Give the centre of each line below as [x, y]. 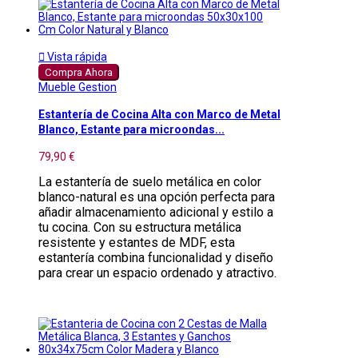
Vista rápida [76, 56]
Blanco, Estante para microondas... [131, 130]
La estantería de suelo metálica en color [150, 181]
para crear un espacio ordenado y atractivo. [157, 272]
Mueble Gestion [78, 87]
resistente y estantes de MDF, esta [137, 242]
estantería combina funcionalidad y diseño [156, 257]
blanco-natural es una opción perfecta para [157, 197]
